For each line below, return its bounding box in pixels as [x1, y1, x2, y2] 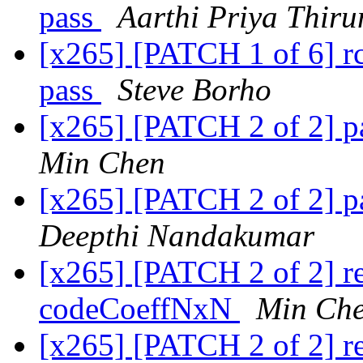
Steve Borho [117, 72, 271, 108]
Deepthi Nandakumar [39, 218, 314, 254]
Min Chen [39, 145, 165, 181]
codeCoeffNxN [39, 291, 240, 327]
